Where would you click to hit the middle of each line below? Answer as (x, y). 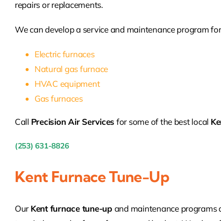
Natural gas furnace (71, 69)
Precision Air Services (73, 122)
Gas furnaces (58, 99)
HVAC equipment (67, 84)
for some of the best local (163, 122)
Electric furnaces (64, 54)
